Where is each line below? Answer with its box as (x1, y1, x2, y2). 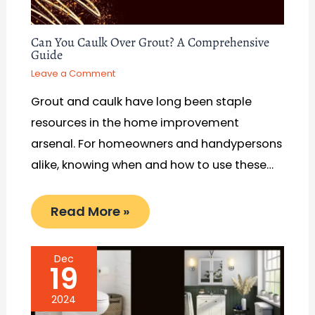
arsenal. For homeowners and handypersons (30, 136, 282, 153)
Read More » (50, 202, 130, 220)
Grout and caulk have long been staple (30, 94, 252, 110)
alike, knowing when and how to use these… (30, 157, 274, 174)
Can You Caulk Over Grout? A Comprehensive (30, 32, 269, 51)
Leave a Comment (30, 67, 115, 80)
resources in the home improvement (30, 115, 239, 131)
